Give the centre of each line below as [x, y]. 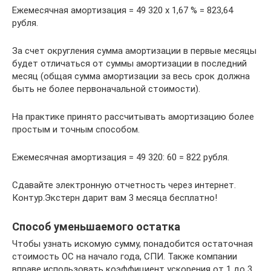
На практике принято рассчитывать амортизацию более [133, 116]
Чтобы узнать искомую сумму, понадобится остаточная [132, 243]
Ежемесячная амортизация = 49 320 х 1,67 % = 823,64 [122, 10]
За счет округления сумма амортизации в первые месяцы [134, 51]
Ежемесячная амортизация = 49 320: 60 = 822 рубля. [121, 157]
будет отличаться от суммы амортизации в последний [129, 63]
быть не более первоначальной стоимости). [106, 89]
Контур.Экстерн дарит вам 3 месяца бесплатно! [115, 198]
